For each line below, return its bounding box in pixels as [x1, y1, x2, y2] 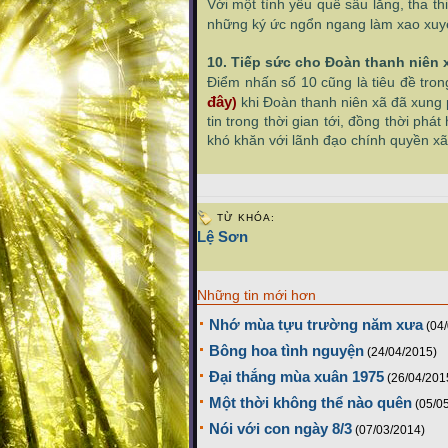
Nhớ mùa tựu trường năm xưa [209, 316, 423, 334]
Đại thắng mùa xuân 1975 [209, 368, 384, 386]
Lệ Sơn [197, 228, 248, 245]
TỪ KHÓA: [217, 212, 275, 223]
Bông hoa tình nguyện [209, 342, 364, 360]
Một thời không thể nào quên [209, 394, 412, 412]
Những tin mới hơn [197, 287, 316, 303]
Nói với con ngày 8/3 [209, 420, 352, 438]
